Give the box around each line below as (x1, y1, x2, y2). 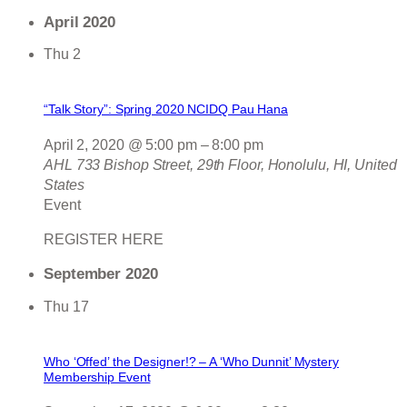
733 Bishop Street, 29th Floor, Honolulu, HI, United (75, 156, 397, 173)
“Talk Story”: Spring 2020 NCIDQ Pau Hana (44, 102, 288, 117)
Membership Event (44, 369, 151, 384)
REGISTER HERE (44, 231, 171, 247)
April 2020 (44, 13, 115, 31)
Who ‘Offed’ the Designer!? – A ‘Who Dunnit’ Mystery (44, 353, 339, 369)
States (44, 176, 84, 193)
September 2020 (44, 265, 158, 283)
